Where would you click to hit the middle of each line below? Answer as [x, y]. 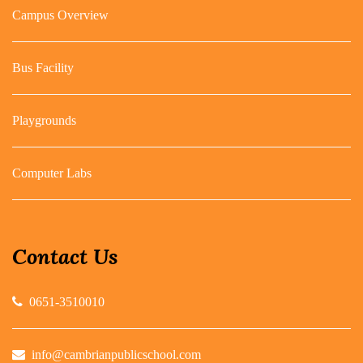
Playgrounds [44, 121]
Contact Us [65, 256]
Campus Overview [60, 15]
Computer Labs [52, 173]
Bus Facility [43, 68]
